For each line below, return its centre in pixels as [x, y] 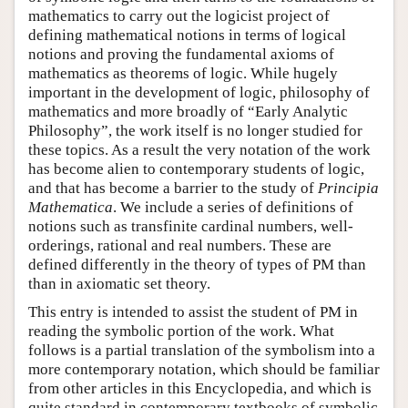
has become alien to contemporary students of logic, [196, 168]
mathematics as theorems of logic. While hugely [183, 73]
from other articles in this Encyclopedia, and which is [200, 388]
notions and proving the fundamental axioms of [181, 54]
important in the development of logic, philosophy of [199, 92]
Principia [348, 188]
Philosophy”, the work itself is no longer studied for [195, 130]
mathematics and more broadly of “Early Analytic [188, 111]
